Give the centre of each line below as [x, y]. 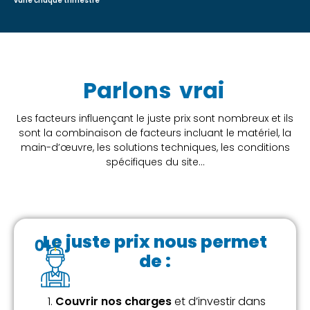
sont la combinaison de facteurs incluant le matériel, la [155, 133]
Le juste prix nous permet [155, 241]
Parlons [129, 90]
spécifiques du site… [155, 162]
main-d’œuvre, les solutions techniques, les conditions [155, 147]
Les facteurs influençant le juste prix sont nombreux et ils [155, 118]
